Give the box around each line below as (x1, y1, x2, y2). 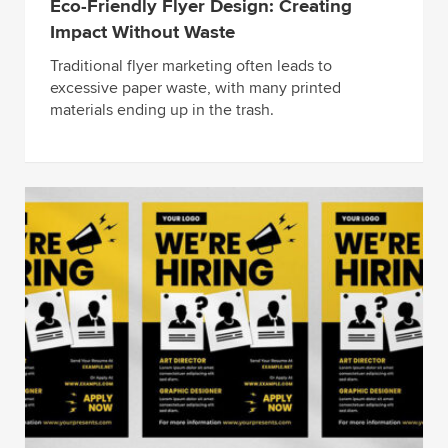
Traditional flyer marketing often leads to (50, 56, 332, 77)
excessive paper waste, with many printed (50, 78, 341, 99)
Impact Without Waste (50, 21, 235, 45)
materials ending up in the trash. (50, 100, 274, 121)
